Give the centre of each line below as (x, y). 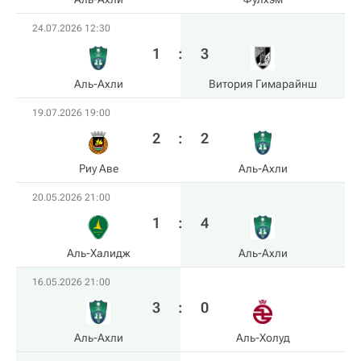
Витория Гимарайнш (263, 84)
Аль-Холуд (263, 338)
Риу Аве (98, 168)
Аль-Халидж (98, 253)
